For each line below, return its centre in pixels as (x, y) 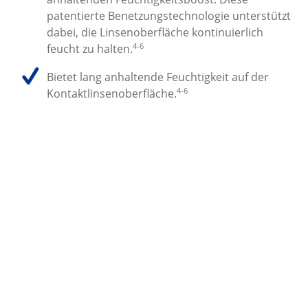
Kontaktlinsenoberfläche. (112, 93)
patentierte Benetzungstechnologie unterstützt (169, 16)
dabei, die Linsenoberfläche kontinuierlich (155, 33)
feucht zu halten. (90, 49)
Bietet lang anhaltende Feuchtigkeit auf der (158, 77)
